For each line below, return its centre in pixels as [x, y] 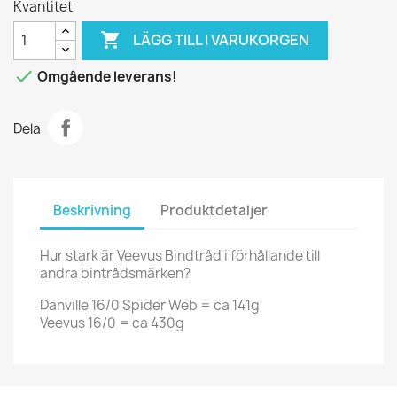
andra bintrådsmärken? [115, 273]
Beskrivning [92, 210]
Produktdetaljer [214, 210]
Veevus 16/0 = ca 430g [112, 323]
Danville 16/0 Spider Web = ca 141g [150, 305]
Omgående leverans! [106, 76]
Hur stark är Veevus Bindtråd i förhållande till [180, 255]
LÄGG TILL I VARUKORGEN [222, 40]
